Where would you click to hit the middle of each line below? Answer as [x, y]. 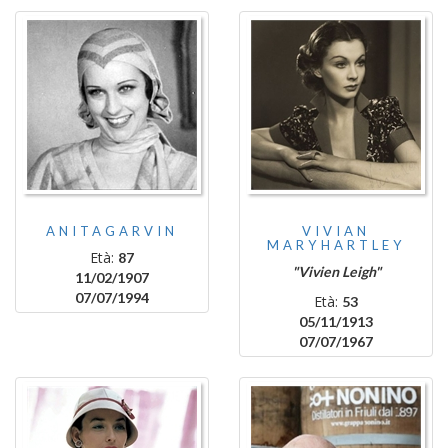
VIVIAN [336, 231]
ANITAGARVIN [112, 231]
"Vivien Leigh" [336, 271]
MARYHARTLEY [336, 245]
